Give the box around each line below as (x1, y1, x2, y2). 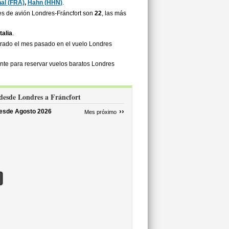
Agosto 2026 (15, 108, 52, 115)
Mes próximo (84, 109, 117, 115)
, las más (101, 10, 126, 17)
